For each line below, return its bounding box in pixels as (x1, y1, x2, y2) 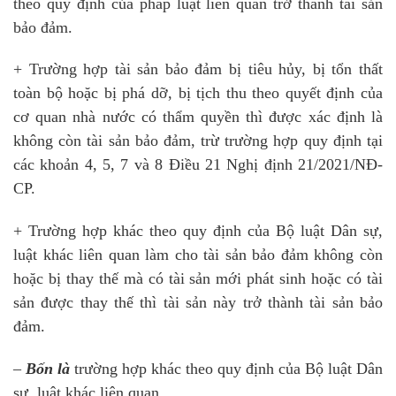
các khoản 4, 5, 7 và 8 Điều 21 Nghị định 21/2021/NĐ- (13, 156, 383, 174)
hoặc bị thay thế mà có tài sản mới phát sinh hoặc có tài (13, 270, 383, 288)
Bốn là (26, 359, 70, 377)
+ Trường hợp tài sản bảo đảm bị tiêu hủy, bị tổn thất (13, 60, 383, 79)
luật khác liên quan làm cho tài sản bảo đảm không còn (13, 246, 383, 264)
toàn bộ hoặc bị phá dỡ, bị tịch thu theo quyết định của (13, 84, 383, 103)
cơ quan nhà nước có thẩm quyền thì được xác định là (13, 108, 383, 126)
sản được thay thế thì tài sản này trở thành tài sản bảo (13, 293, 383, 312)
